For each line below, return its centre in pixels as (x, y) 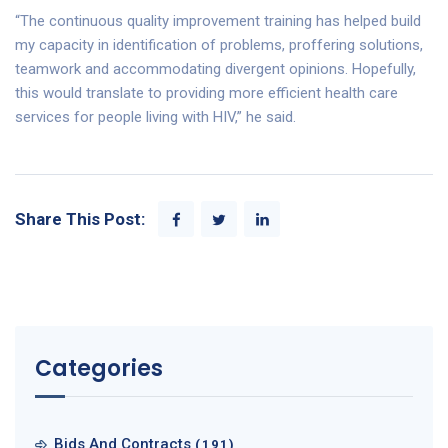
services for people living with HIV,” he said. (155, 117)
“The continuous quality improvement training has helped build (218, 21)
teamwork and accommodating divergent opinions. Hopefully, (215, 69)
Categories (99, 369)
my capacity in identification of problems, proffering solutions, (219, 45)
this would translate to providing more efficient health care (206, 93)
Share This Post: (80, 219)
